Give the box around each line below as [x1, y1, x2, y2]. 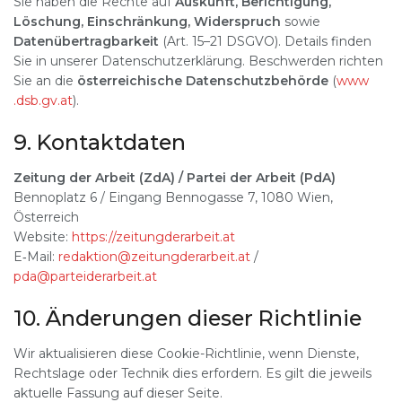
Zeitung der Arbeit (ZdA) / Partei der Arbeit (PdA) [13, 170, 336, 187]
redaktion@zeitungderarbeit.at [58, 249, 250, 266]
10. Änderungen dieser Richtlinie [13, 304, 362, 331]
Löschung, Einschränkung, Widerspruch [13, 13, 281, 31]
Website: [13, 229, 72, 246]
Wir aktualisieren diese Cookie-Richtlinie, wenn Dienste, [13, 345, 359, 362]
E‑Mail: [13, 249, 58, 266]
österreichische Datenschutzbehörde [77, 73, 328, 90]
